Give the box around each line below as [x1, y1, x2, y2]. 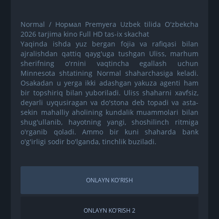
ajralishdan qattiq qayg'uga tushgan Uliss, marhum [21, 48, 198, 58]
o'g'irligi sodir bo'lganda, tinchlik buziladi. [21, 136, 157, 146]
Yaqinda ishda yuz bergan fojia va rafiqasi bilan [21, 39, 198, 48]
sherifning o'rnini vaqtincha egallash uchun [21, 58, 198, 68]
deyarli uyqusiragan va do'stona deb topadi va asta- [21, 97, 198, 107]
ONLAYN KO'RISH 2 [84, 206, 135, 215]
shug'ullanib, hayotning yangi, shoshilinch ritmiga [21, 117, 198, 127]
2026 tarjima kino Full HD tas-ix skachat [21, 29, 150, 39]
